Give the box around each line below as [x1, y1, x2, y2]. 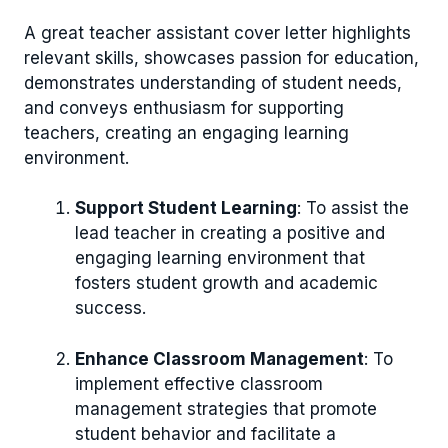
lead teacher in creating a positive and [75, 223, 385, 244]
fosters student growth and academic [75, 273, 378, 294]
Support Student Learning [75, 198, 297, 219]
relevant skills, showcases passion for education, [24, 47, 419, 68]
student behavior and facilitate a [75, 423, 336, 444]
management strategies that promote [75, 398, 377, 419]
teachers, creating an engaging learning [24, 122, 349, 143]
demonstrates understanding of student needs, [24, 72, 402, 93]
